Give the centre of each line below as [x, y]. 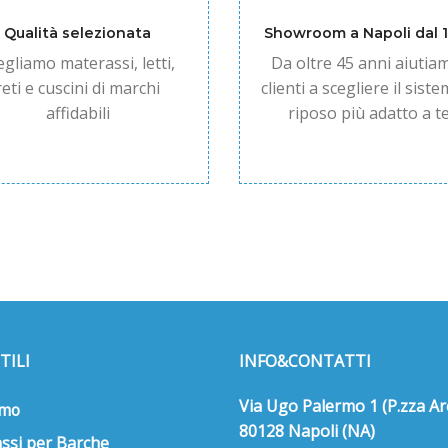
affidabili [77, 113]
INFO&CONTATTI [305, 360]
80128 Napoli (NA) [307, 430]
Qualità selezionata [78, 33]
